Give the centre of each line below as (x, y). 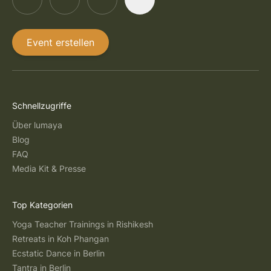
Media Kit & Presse (49, 168)
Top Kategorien (42, 205)
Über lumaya (37, 125)
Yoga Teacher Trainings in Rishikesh (83, 224)
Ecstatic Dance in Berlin (58, 253)
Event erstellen (60, 42)
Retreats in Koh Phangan (60, 239)
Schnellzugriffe (42, 106)
